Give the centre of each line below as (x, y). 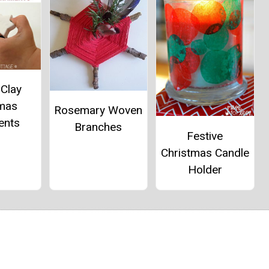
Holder (205, 169)
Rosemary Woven (98, 110)
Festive (205, 136)
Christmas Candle (205, 153)
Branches (98, 127)
